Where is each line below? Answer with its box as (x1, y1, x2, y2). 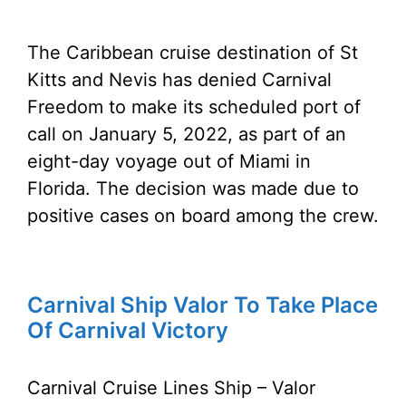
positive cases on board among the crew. (27, 205, 379, 227)
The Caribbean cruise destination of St (27, 42, 358, 63)
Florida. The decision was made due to (27, 178, 359, 199)
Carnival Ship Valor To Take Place (27, 292, 378, 318)
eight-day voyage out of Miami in (27, 150, 311, 172)
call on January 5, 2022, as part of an (27, 123, 346, 145)
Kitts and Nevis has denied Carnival (27, 69, 332, 91)
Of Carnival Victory (27, 317, 228, 343)
